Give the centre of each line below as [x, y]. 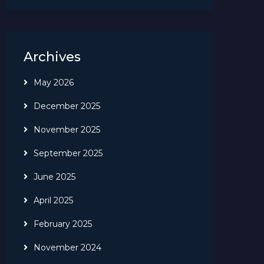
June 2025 [55, 176]
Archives [52, 57]
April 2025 [53, 200]
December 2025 [67, 106]
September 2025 [68, 153]
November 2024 [67, 247]
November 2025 [67, 129]
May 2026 [54, 82]
